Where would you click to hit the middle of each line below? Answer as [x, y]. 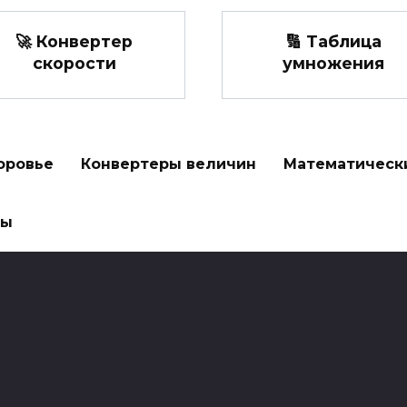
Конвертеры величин [169, 164]
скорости [74, 63]
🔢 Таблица [333, 41]
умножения [333, 63]
